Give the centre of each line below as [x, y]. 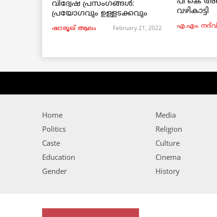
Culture [168, 143]
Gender [54, 171]
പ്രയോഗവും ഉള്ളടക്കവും [100, 13]
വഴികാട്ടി [193, 11]
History [168, 171]
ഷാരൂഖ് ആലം [74, 28]
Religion [169, 129]
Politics [54, 129]
